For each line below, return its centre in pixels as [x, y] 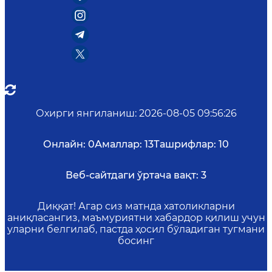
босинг [136, 241]
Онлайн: [64, 144]
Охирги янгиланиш [85, 113]
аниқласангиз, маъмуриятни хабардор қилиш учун [136, 218]
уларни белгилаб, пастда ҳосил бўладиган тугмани [136, 229]
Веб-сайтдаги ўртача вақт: [132, 175]
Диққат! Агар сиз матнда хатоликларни [136, 206]
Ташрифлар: [185, 144]
